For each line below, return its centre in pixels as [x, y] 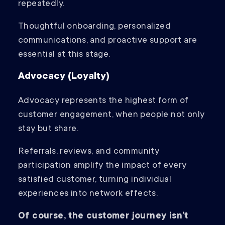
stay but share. [49, 129]
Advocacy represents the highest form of [103, 101]
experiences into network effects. [88, 194]
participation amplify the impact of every [102, 166]
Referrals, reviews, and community [89, 152]
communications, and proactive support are [108, 41]
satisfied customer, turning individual [95, 180]
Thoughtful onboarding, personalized [94, 27]
